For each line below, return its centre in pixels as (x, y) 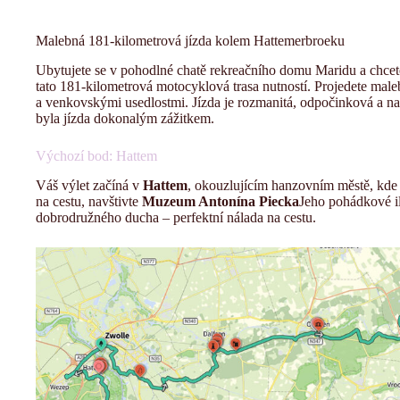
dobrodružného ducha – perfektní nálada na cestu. (176, 217)
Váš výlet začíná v (89, 185)
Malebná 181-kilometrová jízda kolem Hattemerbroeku (190, 41)
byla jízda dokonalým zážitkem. (125, 119)
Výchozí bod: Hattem (96, 156)
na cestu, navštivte (89, 201)
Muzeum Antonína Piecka (221, 201)
